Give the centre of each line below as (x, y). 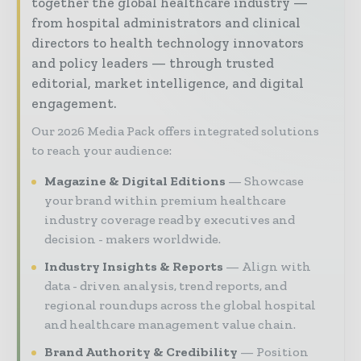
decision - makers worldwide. (133, 239)
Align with (276, 267)
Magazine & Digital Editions (135, 181)
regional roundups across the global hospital (180, 305)
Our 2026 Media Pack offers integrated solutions (175, 131)
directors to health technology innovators (168, 43)
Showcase (274, 181)
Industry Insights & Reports (134, 267)
